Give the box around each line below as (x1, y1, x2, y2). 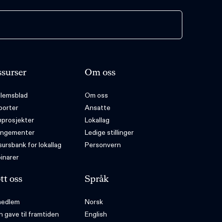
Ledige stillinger (84, 128, 134, 137)
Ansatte (84, 103, 111, 112)
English (84, 210, 107, 219)
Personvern (84, 140, 121, 150)
